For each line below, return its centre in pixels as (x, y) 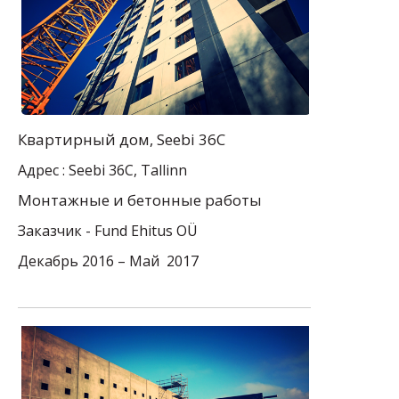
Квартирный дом (84, 140)
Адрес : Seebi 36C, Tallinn (102, 171)
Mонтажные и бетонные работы (140, 200)
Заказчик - (56, 231)
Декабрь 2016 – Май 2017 (108, 261)
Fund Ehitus (134, 231)
